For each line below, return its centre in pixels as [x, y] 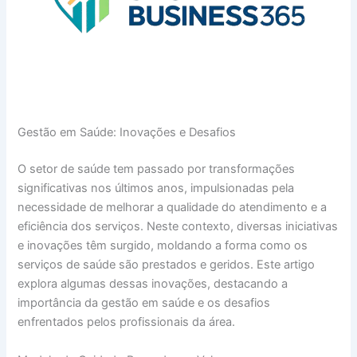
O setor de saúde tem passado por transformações [157, 169]
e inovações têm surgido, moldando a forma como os [163, 246]
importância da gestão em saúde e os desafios [144, 303]
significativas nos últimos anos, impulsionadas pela [156, 188]
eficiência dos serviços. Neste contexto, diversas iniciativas [178, 227]
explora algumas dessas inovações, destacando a [153, 284]
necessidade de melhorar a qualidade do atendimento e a [173, 208]
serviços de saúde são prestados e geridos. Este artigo [167, 265]
